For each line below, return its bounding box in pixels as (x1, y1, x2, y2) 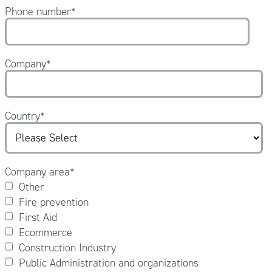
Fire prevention (18, 194, 89, 209)
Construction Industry (18, 240, 116, 255)
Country (4, 108, 40, 123)
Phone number (4, 4, 71, 19)
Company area (4, 164, 70, 179)
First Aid (18, 209, 57, 225)
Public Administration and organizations (18, 255, 199, 270)
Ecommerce (18, 225, 72, 240)
